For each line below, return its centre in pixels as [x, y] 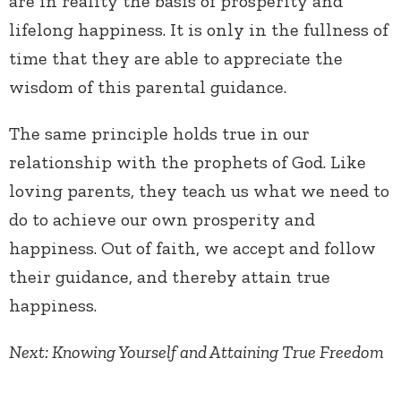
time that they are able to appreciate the [176, 59]
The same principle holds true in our [159, 134]
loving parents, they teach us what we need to [199, 191]
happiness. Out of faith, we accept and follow [192, 248]
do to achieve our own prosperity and [162, 220]
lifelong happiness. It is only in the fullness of [199, 30]
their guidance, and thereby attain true [170, 277]
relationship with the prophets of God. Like [188, 162]
